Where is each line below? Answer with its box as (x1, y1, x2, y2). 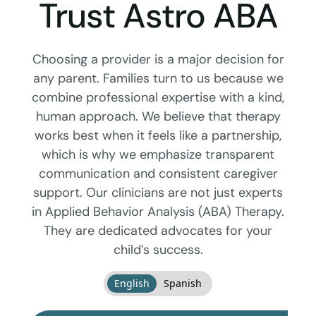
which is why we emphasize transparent (42, 146, 274, 164)
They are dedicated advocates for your (44, 222, 272, 240)
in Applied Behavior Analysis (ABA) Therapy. (32, 203, 284, 221)
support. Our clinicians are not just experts (33, 184, 283, 202)
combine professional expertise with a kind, (32, 89, 284, 107)
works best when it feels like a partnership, (35, 127, 281, 145)
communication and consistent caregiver (38, 165, 278, 183)
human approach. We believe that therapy (35, 108, 281, 126)
